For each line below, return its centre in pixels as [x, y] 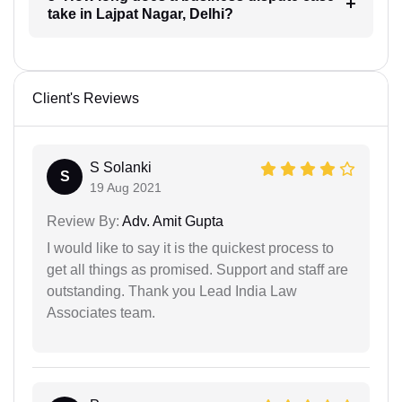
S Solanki [121, 167]
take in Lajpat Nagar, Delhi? [140, 13]
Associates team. [101, 312]
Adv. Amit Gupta [171, 221]
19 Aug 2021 [126, 187]
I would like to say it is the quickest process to [190, 248]
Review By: [83, 221]
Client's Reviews [86, 98]
